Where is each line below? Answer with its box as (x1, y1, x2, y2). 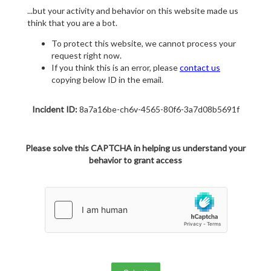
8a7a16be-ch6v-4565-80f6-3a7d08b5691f (77, 104, 240, 115)
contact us (180, 62, 220, 73)
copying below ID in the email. (51, 74, 163, 85)
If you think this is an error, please (51, 62, 180, 73)
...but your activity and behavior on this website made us (27, 5, 238, 16)
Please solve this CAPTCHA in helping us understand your (25, 143, 246, 154)
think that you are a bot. (27, 18, 117, 28)
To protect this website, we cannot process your (51, 38, 236, 49)
